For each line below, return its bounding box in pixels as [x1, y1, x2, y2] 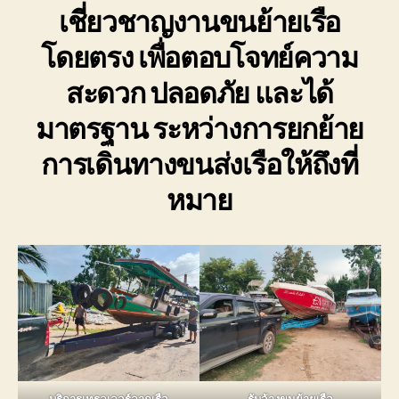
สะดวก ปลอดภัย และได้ [65, 76, 334, 111]
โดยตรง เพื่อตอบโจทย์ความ [41, 40, 358, 76]
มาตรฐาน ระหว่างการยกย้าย [36, 111, 363, 147]
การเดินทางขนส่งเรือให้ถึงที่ [41, 147, 358, 183]
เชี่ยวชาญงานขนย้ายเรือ [58, 4, 341, 40]
